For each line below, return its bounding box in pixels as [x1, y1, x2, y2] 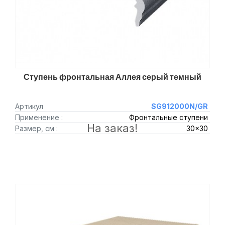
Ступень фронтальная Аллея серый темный [24, 72, 201, 82]
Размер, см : [15, 124, 58, 133]
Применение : [15, 113, 63, 122]
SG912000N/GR [151, 102, 208, 110]
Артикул [15, 102, 43, 110]
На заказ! [87, 122, 138, 135]
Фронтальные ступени [129, 113, 208, 122]
